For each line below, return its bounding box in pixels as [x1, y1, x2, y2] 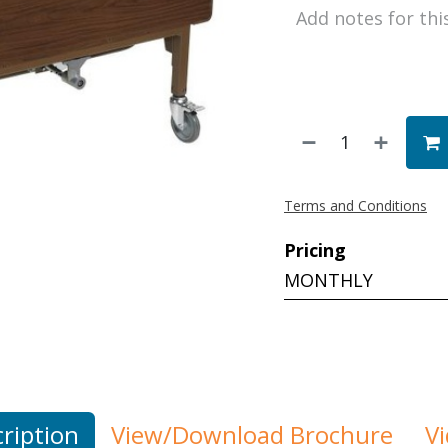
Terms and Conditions [284, 196, 427, 216]
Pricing [284, 238, 346, 263]
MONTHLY [284, 268, 373, 293]
